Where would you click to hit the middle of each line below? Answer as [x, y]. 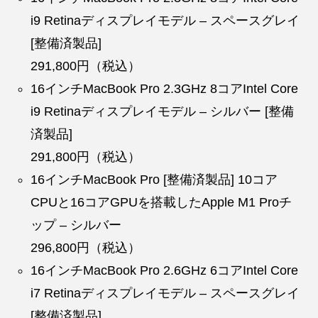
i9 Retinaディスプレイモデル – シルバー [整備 [163, 111]
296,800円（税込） [86, 247]
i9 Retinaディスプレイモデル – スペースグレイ [165, 20]
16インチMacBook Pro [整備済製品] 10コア [154, 179]
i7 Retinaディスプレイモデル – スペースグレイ [165, 293]
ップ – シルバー [76, 225]
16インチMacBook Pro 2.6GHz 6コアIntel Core [165, 270]
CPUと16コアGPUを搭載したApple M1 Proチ [161, 202]
